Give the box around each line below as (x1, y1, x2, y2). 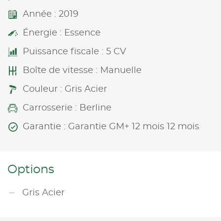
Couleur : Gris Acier (23, 84, 107, 94)
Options (7, 163, 54, 176)
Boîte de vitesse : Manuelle (23, 66, 142, 75)
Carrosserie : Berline (23, 103, 111, 112)
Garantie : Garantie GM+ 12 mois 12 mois (23, 122, 199, 131)
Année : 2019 (23, 9, 78, 19)
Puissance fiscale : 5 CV (23, 47, 126, 56)
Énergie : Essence (23, 28, 101, 37)
